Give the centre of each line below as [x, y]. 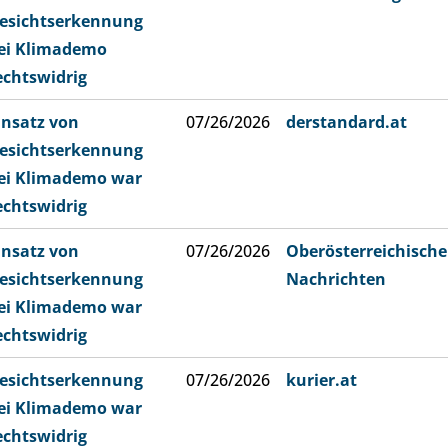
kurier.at [321, 380]
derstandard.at [346, 122]
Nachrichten [336, 279]
